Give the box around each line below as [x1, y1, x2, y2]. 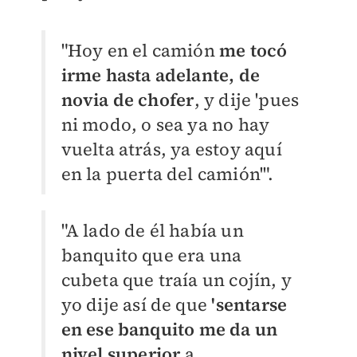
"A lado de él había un [61, 218, 244, 242]
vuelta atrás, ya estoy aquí [61, 137, 282, 161]
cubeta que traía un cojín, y [61, 268, 292, 292]
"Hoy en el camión [61, 38, 220, 62]
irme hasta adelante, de [61, 63, 261, 87]
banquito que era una [61, 243, 242, 267]
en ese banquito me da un [61, 317, 278, 341]
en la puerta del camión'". [61, 162, 274, 186]
